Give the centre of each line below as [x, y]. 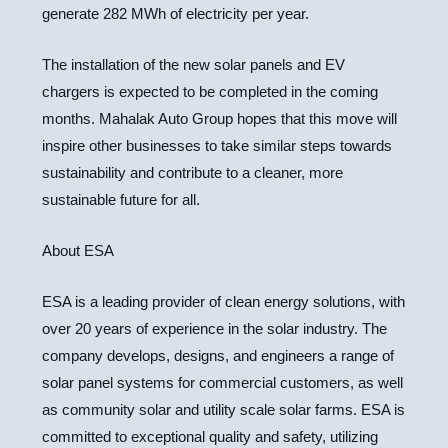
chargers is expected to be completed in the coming [210, 91]
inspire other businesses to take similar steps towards [217, 145]
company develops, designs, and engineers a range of [218, 355]
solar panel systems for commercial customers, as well [223, 382]
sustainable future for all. [121, 199]
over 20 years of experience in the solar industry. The [215, 328]
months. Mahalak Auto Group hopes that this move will [220, 118]
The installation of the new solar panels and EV [194, 64]
